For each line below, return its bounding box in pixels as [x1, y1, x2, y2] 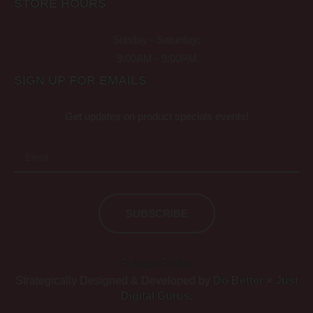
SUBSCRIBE [125, 207, 188, 219]
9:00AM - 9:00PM [116, 52, 197, 64]
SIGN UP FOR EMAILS [14, 73, 147, 87]
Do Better [212, 274, 263, 286]
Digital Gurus [120, 289, 190, 302]
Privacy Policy [121, 257, 192, 270]
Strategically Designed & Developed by [15, 274, 213, 286]
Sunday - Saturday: [112, 33, 201, 45]
